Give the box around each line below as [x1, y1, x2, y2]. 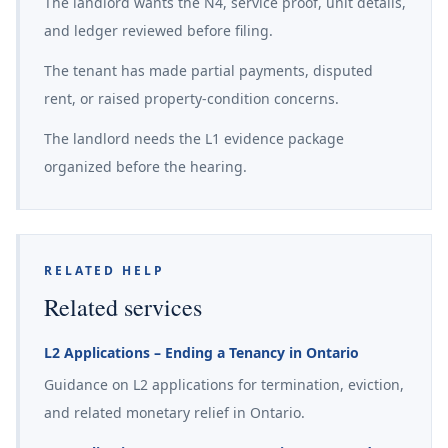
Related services [44, 291, 202, 323]
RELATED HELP [44, 262, 165, 279]
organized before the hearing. [44, 157, 247, 176]
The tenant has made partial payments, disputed [44, 61, 373, 80]
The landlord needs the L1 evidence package [44, 129, 344, 148]
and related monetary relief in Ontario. [44, 403, 305, 422]
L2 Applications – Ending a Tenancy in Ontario [44, 343, 359, 362]
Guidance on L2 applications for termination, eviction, [44, 375, 404, 394]
